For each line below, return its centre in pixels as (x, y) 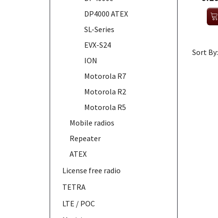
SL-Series (99, 29)
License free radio (91, 170)
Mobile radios (92, 122)
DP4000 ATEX (106, 13)
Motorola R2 (105, 91)
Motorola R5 (105, 107)
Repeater (85, 138)
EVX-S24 (98, 45)
